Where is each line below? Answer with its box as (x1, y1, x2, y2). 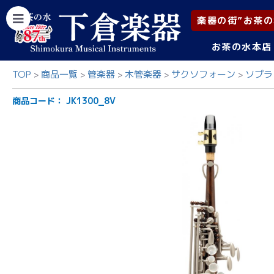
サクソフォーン (171, 68, 235, 81)
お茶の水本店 (211, 40, 272, 53)
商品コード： (12, 95, 66, 107)
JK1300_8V (66, 95, 116, 107)
